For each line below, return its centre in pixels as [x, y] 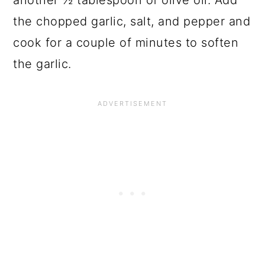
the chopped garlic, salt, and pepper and [132, 22]
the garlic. [42, 64]
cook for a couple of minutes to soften [126, 43]
